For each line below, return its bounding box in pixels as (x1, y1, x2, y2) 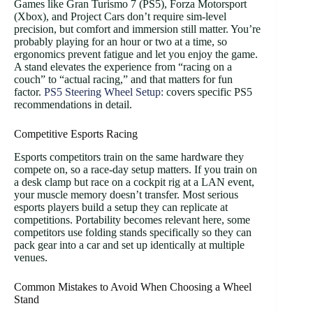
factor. (14, 86, 44, 99)
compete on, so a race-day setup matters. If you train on (14, 163, 257, 176)
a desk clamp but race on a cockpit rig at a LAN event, (14, 176, 254, 189)
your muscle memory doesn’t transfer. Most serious (14, 189, 238, 201)
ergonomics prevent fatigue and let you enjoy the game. (14, 48, 258, 61)
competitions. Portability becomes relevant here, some (14, 214, 250, 226)
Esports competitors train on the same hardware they (14, 151, 244, 163)
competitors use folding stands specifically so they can (14, 226, 252, 239)
